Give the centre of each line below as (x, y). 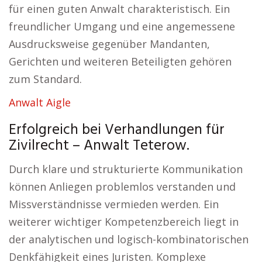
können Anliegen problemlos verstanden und (122, 187)
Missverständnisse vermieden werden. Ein (114, 204)
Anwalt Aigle (40, 102)
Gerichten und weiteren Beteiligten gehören (120, 61)
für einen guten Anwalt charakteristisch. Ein (119, 9)
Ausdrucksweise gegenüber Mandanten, (109, 44)
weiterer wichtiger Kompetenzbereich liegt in (124, 222)
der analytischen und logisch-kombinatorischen (129, 239)
